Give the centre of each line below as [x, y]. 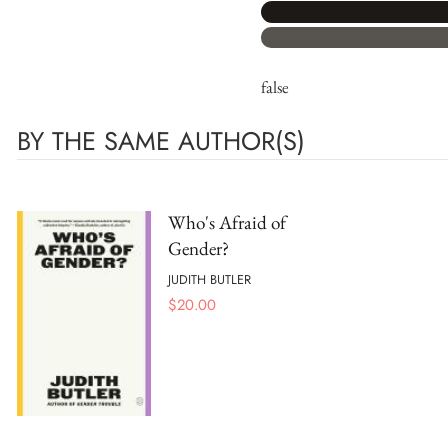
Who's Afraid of [227, 222]
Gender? [198, 248]
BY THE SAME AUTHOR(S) [161, 141]
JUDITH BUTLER [209, 279]
